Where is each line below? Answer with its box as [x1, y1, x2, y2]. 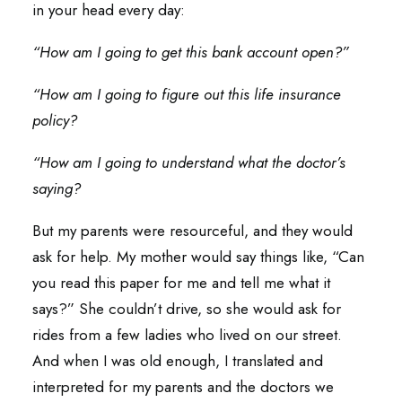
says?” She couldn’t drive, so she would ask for [32, 298, 341, 319]
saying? [32, 178, 81, 199]
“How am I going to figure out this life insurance [32, 83, 341, 105]
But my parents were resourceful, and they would [32, 220, 353, 241]
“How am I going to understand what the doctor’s [32, 152, 345, 173]
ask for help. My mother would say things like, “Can [32, 246, 364, 267]
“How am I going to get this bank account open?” [32, 41, 349, 63]
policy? [32, 109, 77, 131]
